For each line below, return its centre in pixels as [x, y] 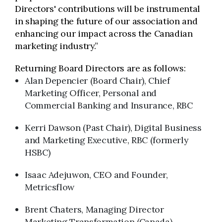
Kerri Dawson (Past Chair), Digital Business [113, 128]
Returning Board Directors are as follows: [100, 68]
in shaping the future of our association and [106, 21]
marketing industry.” [56, 46]
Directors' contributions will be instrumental [108, 9]
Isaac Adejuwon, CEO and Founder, [96, 175]
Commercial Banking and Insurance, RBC [109, 105]
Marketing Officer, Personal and [91, 93]
